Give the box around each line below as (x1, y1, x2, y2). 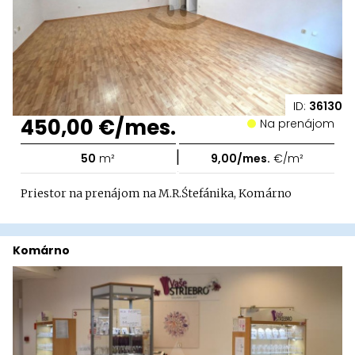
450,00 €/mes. (21, 113, 176, 143)
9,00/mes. (210, 151, 270, 167)
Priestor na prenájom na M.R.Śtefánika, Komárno (21, 186, 292, 201)
